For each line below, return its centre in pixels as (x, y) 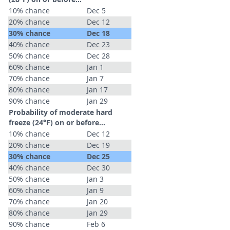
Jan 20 (97, 202)
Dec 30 (98, 168)
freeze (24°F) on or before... (57, 122)
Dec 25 (98, 156)
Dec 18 (98, 33)
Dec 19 (98, 145)
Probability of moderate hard (61, 112)
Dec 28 (98, 56)
